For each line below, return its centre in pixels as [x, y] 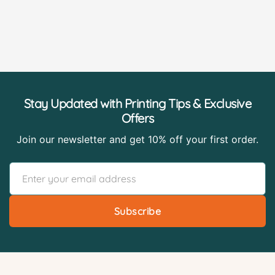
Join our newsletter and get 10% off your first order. [137, 139]
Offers [137, 118]
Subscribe [137, 211]
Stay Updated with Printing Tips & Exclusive [137, 103]
